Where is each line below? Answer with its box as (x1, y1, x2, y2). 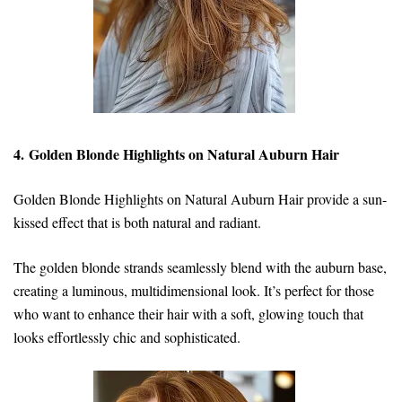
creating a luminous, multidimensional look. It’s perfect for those (13, 280, 374, 300)
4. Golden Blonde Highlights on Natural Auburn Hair (13, 143, 339, 164)
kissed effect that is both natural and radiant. (13, 212, 266, 232)
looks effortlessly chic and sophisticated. (13, 327, 240, 346)
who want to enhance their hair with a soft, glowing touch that (13, 303, 363, 323)
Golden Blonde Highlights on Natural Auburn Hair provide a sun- (13, 188, 387, 208)
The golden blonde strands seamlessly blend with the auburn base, (13, 257, 387, 276)
